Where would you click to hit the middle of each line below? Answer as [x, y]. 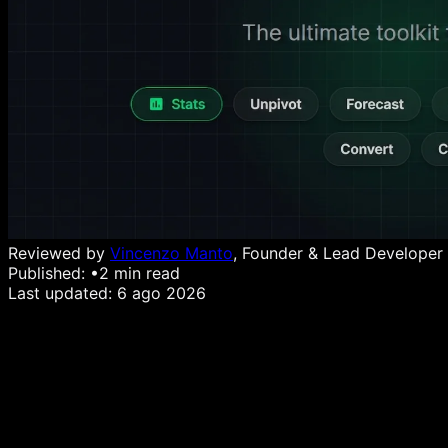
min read [144, 273]
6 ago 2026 [161, 293]
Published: [49, 273]
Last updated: [62, 293]
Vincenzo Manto [171, 253]
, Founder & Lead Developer [338, 253]
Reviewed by [59, 253]
